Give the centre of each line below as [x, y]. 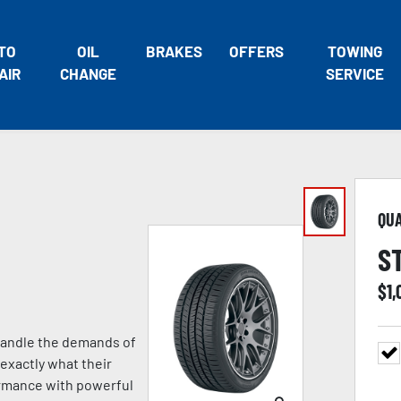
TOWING [354, 51]
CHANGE [88, 73]
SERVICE [354, 73]
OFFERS [256, 51]
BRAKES [174, 51]
